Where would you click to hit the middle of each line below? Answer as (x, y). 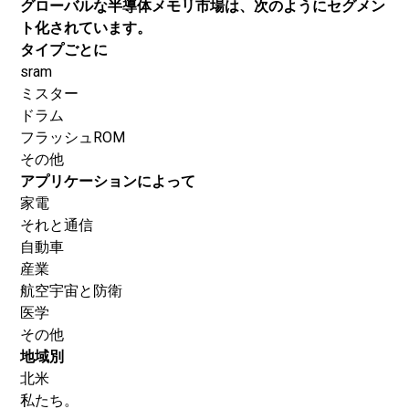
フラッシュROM (73, 137)
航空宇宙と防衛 (71, 291)
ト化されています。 (86, 28)
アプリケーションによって (108, 181)
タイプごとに (64, 50)
